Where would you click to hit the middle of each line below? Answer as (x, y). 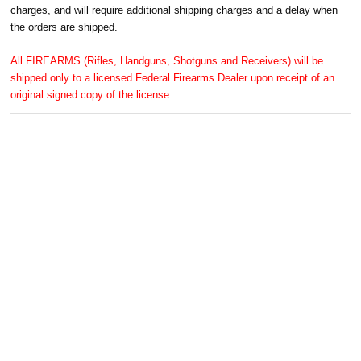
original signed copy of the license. (92, 94)
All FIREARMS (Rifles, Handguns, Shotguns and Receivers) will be (167, 60)
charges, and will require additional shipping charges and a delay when (174, 10)
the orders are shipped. (64, 27)
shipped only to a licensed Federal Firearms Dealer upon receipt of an (173, 77)
